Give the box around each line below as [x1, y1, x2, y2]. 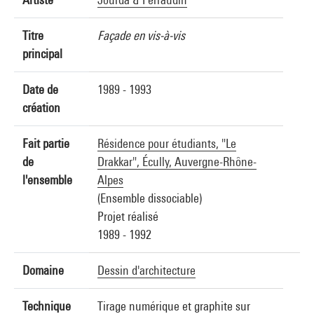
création [22, 100, 60, 115]
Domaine [22, 263, 64, 278]
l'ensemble [22, 172, 72, 187]
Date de [22, 82, 58, 97]
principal [22, 46, 62, 61]
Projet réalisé [97, 209, 158, 224]
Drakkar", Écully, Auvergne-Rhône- [97, 154, 257, 169]
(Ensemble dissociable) [97, 191, 202, 205]
